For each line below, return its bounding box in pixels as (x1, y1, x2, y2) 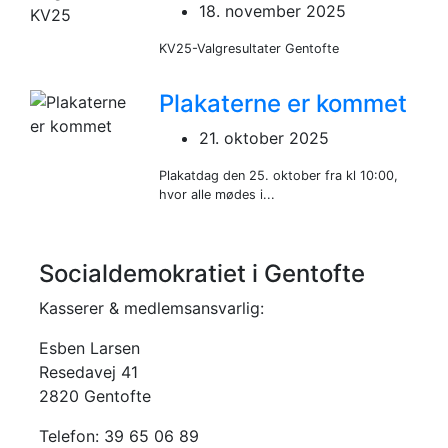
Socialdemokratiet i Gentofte (39, 259, 365, 289)
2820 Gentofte (39, 386, 151, 407)
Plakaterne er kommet (159, 89, 408, 119)
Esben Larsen (39, 338, 140, 359)
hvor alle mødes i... (159, 187, 276, 203)
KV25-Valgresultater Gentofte (159, 41, 340, 57)
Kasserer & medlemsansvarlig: (39, 298, 264, 319)
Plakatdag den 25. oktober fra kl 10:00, (159, 168, 399, 184)
